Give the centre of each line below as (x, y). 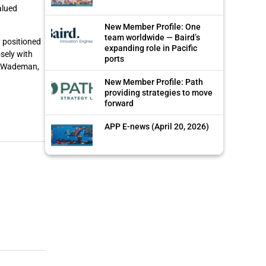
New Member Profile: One (153, 27)
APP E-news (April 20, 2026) (157, 127)
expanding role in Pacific (151, 48)
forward (119, 104)
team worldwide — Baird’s (152, 38)
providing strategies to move (159, 93)
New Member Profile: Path (154, 82)
